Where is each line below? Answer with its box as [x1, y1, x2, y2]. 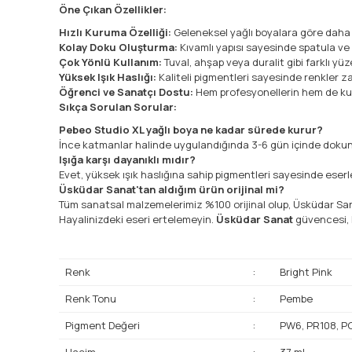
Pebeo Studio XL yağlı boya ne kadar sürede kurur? [59, 122, 323, 137]
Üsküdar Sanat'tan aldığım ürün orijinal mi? [59, 181, 284, 196]
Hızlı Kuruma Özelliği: [59, 24, 171, 39]
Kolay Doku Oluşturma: [59, 39, 178, 54]
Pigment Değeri [64, 317, 140, 332]
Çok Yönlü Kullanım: [59, 54, 162, 69]
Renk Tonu [64, 291, 116, 306]
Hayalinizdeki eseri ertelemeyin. [59, 211, 216, 226]
